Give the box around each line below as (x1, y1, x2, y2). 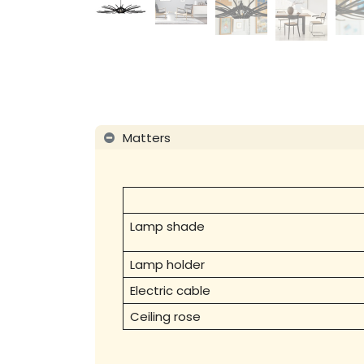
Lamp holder (129, 256, 205, 274)
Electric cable (129, 282, 210, 300)
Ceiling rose (129, 308, 201, 326)
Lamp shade (129, 218, 205, 236)
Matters (122, 128, 171, 146)
